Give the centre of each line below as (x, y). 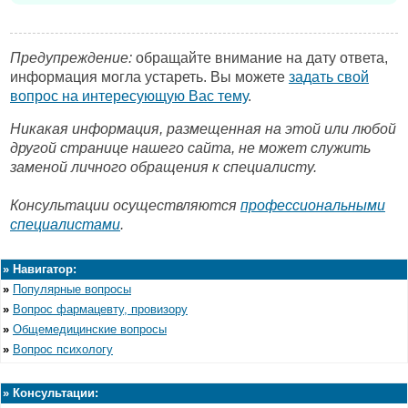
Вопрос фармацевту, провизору (100, 309)
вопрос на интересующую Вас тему (129, 96)
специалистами (65, 225)
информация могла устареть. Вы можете (149, 76)
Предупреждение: (71, 57)
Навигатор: (43, 269)
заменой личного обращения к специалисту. (163, 168)
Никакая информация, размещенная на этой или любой (203, 129)
